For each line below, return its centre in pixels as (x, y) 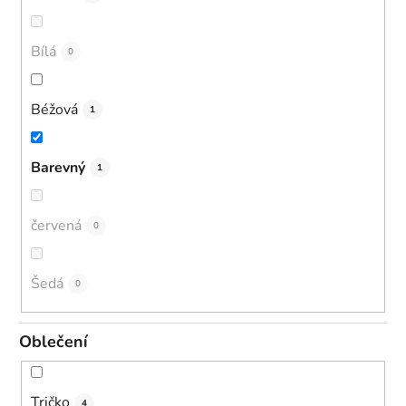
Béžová (54, 109)
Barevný (58, 167)
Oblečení (53, 341)
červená (56, 225)
